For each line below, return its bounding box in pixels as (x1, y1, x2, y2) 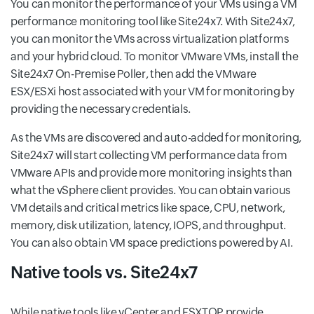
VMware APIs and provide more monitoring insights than (11, 166, 292, 180)
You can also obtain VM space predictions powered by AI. (11, 236, 293, 250)
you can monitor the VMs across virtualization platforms (11, 32, 289, 46)
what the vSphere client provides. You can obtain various (11, 184, 291, 198)
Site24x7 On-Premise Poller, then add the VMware (11, 67, 257, 81)
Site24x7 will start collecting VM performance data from (11, 149, 287, 163)
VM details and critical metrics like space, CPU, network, (11, 201, 285, 215)
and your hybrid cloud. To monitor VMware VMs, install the (11, 50, 299, 64)
